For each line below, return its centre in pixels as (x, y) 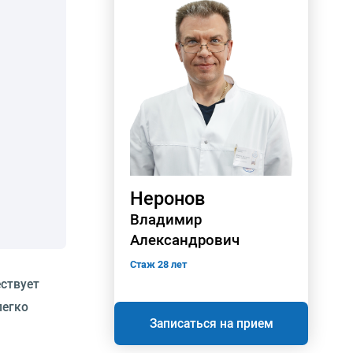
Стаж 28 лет (158, 264)
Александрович (185, 240)
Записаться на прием (211, 323)
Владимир (166, 219)
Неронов (167, 198)
